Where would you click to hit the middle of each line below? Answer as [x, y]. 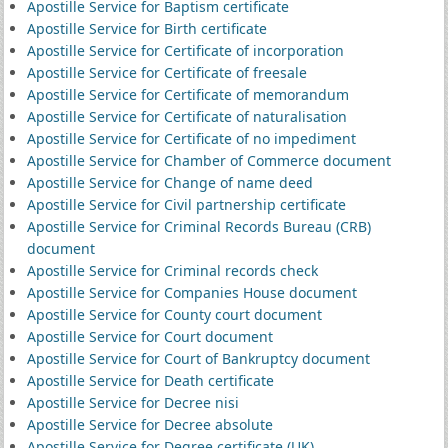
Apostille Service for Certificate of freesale [166, 72]
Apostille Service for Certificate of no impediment [191, 138]
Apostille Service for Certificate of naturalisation [186, 116]
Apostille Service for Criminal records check [172, 270]
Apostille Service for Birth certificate [146, 28]
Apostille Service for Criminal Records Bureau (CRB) [198, 226]
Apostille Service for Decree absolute [149, 424]
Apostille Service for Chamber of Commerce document [208, 160]
